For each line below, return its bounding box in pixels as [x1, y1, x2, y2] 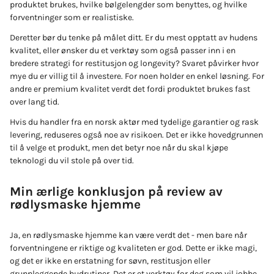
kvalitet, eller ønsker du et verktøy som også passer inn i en [10, 45, 235, 56]
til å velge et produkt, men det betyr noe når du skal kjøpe [10, 143, 228, 154]
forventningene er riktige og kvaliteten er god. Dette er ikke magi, [10, 243, 257, 254]
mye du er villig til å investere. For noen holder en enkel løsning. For [10, 71, 264, 82]
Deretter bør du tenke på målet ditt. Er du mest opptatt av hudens [10, 32, 257, 43]
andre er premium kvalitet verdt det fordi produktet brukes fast [10, 84, 250, 95]
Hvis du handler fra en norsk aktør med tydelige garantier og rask [10, 117, 259, 128]
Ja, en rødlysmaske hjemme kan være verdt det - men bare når [10, 230, 247, 241]
